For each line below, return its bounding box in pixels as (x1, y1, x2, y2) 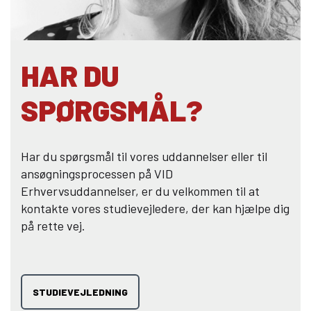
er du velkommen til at (142, 183, 260, 199)
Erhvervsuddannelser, (21, 183, 139, 199)
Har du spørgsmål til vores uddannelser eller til (21, 149, 267, 164)
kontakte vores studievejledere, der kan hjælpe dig (21, 201, 289, 216)
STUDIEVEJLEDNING (33, 286, 128, 298)
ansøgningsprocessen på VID (21, 166, 173, 181)
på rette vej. (21, 218, 85, 233)
